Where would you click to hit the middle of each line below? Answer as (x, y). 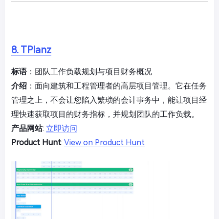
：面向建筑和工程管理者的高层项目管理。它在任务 (117, 86)
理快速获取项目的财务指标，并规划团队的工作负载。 (105, 114)
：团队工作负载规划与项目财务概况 (89, 72)
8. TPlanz (31, 50)
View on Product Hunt (104, 142)
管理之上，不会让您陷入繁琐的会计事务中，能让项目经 (109, 100)
